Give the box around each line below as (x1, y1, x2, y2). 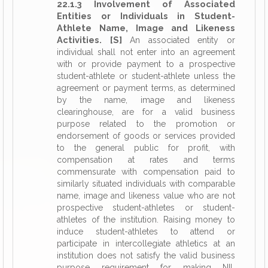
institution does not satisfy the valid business (57, 251, 235, 260)
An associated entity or (121, 35, 236, 45)
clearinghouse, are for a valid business (57, 107, 235, 117)
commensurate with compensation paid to (57, 167, 235, 176)
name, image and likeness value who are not (57, 191, 235, 200)
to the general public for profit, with (57, 143, 235, 153)
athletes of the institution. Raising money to (57, 215, 235, 224)
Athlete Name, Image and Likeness (57, 23, 235, 33)
